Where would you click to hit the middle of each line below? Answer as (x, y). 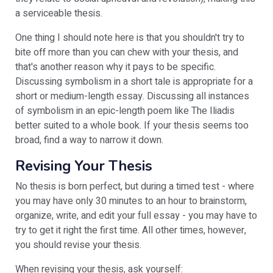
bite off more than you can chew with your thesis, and (127, 52)
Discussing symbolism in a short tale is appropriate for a (134, 82)
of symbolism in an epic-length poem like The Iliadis (125, 111)
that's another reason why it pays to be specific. (115, 67)
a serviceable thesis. (59, 13)
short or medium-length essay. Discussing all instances (132, 96)
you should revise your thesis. (78, 245)
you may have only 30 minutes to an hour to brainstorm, (131, 201)
